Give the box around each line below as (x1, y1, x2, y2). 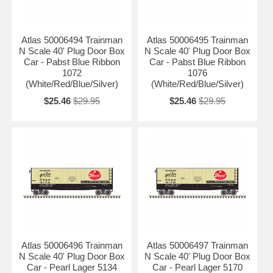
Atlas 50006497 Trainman (146, 239, 248, 250)
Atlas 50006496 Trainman (21, 239, 122, 250)
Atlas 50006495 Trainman (146, 34, 248, 45)
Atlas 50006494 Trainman (21, 34, 122, 45)
